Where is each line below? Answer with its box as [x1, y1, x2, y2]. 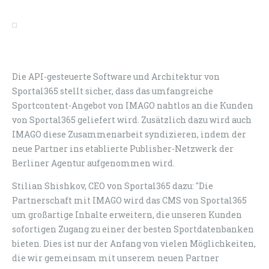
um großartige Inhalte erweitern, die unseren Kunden [12, 209, 242, 221]
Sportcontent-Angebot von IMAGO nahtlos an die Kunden [12, 100, 253, 112]
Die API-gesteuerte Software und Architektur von [12, 71, 220, 83]
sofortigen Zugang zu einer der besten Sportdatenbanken [12, 223, 254, 235]
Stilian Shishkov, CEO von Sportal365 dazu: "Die [12, 180, 213, 192]
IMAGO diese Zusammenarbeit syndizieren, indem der [12, 128, 246, 141]
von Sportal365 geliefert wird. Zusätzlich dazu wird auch [12, 114, 252, 126]
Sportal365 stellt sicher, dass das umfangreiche [12, 85, 213, 97]
